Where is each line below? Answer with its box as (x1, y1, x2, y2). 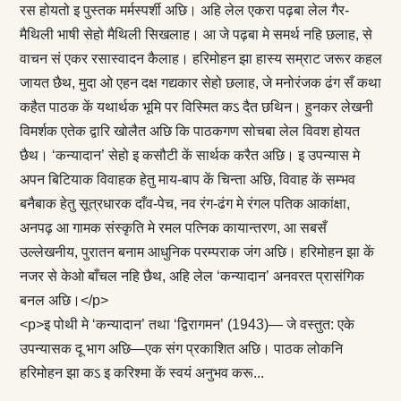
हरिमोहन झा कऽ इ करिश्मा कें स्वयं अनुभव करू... (19, 364, 264, 380)
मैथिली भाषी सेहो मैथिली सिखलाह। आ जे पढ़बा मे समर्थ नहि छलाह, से (19, 26, 372, 42)
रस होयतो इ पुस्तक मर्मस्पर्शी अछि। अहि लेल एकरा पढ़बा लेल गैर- (19, 2, 349, 18)
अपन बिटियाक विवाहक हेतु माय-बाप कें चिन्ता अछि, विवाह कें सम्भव (19, 171, 355, 187)
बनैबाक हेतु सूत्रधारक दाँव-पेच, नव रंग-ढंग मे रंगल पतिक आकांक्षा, (19, 195, 350, 211)
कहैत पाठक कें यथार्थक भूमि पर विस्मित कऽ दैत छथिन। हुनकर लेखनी (19, 98, 373, 115)
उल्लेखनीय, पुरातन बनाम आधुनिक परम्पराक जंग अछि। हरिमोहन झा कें (19, 243, 374, 260)
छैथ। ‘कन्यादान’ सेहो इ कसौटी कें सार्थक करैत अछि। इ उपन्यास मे (19, 147, 360, 163)
